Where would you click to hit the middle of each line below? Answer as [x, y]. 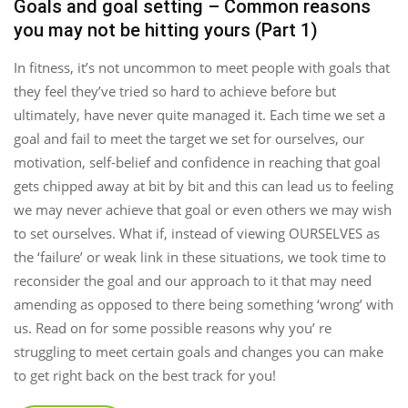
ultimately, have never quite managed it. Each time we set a [199, 114]
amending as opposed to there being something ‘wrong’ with [204, 304]
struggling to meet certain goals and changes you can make [199, 351]
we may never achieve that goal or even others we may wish [203, 209]
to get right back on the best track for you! [145, 375]
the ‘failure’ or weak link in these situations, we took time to [200, 256]
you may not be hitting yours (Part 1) [166, 30]
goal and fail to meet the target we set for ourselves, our [189, 138]
